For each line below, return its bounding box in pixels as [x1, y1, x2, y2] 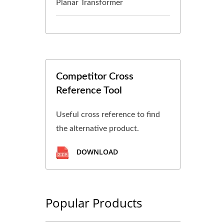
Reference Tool [56, 85, 122, 95]
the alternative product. [56, 124, 139, 132]
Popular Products [45, 194, 142, 211]
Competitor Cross [56, 71, 133, 81]
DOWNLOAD [74, 147, 118, 157]
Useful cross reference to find [56, 110, 160, 118]
